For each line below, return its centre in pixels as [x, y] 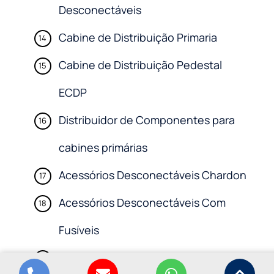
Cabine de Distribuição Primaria [138, 38]
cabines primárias [103, 148]
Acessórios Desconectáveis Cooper [149, 258]
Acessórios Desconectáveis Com [142, 203]
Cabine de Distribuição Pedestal [140, 65]
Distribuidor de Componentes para [146, 120]
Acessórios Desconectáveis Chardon [152, 175]
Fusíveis [79, 230]
